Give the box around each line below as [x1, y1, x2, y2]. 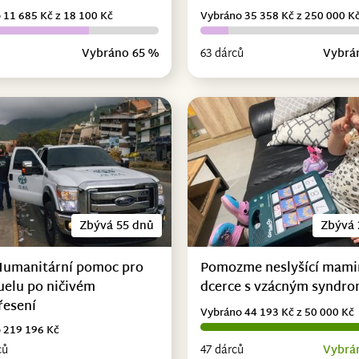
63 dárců [200, 43, 244, 64]
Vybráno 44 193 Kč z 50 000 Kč [200, 303, 354, 323]
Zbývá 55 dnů [79, 216, 154, 236]
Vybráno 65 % [81, 43, 159, 64]
